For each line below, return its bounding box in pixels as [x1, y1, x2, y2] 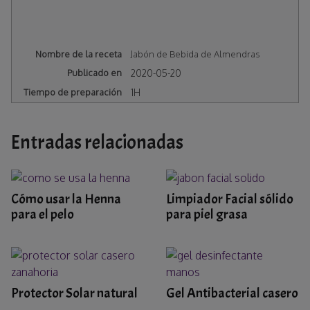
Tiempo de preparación [24, 86, 122, 98]
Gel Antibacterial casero [166, 284, 298, 302]
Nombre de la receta [35, 48, 122, 60]
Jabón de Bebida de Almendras [131, 48, 261, 60]
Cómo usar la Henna [11, 190, 121, 208]
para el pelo [11, 206, 74, 224]
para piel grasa [166, 206, 248, 224]
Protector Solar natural [11, 284, 138, 302]
